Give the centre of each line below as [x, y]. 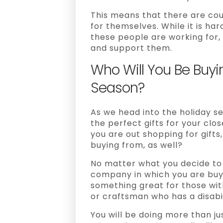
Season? [117, 88]
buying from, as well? [137, 145]
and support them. [131, 48]
